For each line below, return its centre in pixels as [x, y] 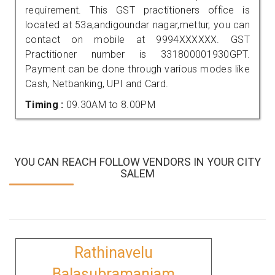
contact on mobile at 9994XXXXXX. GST [137, 39]
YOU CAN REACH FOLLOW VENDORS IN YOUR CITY [137, 161]
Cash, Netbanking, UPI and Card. [97, 83]
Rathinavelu [114, 252]
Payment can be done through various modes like [137, 69]
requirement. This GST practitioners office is [137, 10]
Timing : [46, 104]
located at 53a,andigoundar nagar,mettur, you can [137, 25]
